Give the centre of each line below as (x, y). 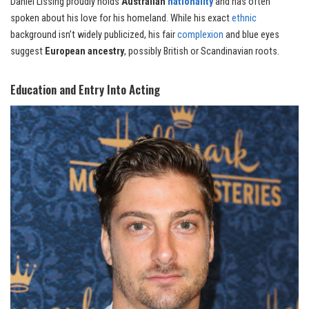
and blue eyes (252, 34)
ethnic (244, 18)
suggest (28, 51)
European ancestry (84, 51)
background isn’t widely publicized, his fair (94, 34)
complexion (201, 34)
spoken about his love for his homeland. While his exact (121, 18)
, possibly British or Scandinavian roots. (202, 51)
